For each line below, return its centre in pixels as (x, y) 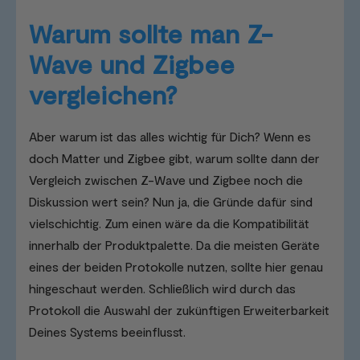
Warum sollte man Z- (151, 33)
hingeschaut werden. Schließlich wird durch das (162, 288)
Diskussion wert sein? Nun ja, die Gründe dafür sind (171, 202)
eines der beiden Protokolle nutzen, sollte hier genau (176, 267)
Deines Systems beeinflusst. (109, 332)
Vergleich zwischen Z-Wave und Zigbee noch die (166, 180)
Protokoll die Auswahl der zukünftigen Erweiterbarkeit (179, 310)
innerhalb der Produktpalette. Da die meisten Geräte (174, 245)
